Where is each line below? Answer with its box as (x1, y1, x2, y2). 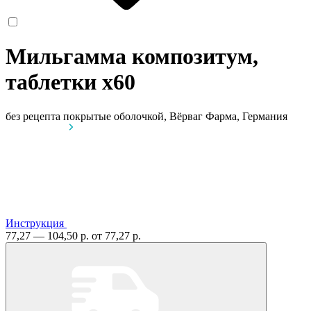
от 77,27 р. (92, 229, 141, 242)
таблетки (6, 69, 102, 95)
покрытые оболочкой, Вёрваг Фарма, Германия (63, 110, 287, 122)
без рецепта (6, 110, 60, 122)
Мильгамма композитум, (6, 44, 258, 69)
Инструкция (6, 217, 64, 229)
